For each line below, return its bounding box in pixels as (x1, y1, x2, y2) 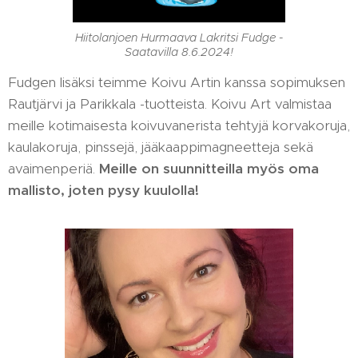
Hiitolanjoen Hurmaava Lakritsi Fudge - (75, 30, 283, 45)
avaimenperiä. (8, 159, 99, 177)
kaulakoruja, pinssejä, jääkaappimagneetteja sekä (8, 137, 313, 156)
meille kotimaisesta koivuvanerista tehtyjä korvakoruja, (8, 116, 350, 134)
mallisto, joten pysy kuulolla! (8, 181, 203, 199)
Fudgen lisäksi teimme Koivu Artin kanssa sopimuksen (8, 73, 345, 91)
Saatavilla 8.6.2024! (125, 44, 233, 59)
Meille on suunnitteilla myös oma (99, 159, 319, 177)
